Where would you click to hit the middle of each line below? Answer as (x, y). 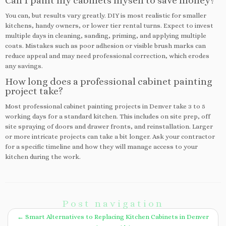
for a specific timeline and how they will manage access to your (101, 146)
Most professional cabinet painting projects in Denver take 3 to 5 (105, 106)
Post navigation (113, 203)
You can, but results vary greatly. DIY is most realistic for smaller (106, 15)
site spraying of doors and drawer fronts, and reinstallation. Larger (109, 126)
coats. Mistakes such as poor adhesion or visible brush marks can (105, 45)
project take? (34, 91)
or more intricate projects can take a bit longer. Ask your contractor (110, 136)
